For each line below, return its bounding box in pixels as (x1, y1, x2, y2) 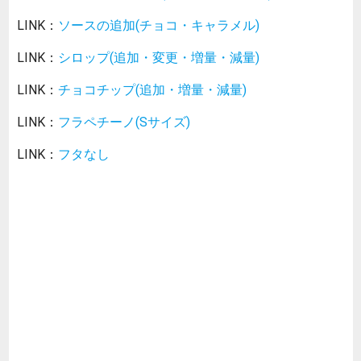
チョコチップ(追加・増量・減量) (58, 81, 247, 98)
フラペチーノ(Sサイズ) (58, 114, 190, 131)
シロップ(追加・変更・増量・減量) (58, 49, 259, 66)
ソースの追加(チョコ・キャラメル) (58, 17, 259, 34)
